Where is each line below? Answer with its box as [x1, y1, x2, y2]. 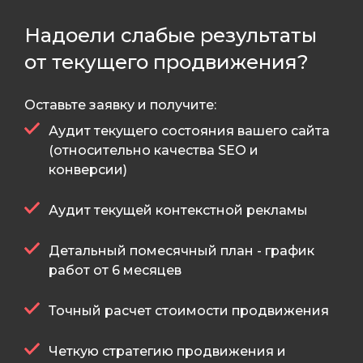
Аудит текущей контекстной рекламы [49, 203, 308, 219]
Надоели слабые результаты [24, 23, 317, 48]
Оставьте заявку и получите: [24, 97, 216, 113]
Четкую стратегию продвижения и [49, 344, 286, 360]
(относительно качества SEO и [49, 143, 258, 159]
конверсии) [49, 162, 127, 178]
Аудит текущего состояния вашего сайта [49, 123, 330, 139]
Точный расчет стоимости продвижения [49, 303, 329, 319]
